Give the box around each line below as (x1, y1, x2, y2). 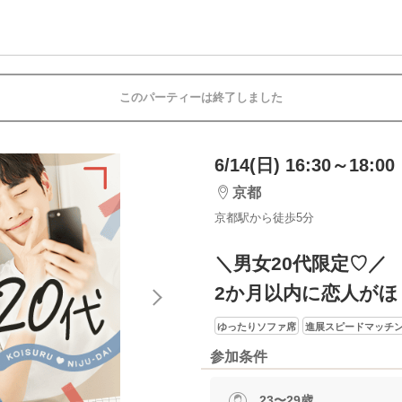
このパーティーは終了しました (119, 91, 283, 104)
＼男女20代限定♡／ (214, 253, 387, 274)
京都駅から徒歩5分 (214, 211, 314, 224)
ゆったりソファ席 (217, 321, 296, 332)
